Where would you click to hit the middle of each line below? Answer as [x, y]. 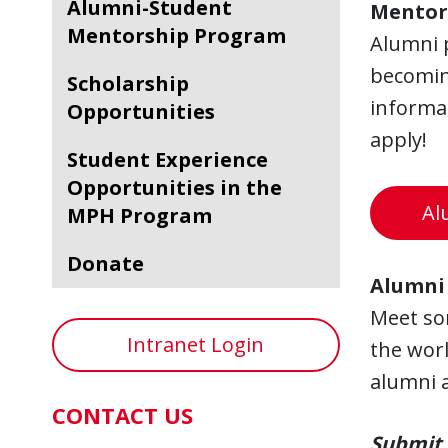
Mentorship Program [176, 35]
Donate [113, 263]
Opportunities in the [174, 187]
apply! [398, 139]
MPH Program [139, 215]
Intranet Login [196, 344]
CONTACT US [122, 415]
